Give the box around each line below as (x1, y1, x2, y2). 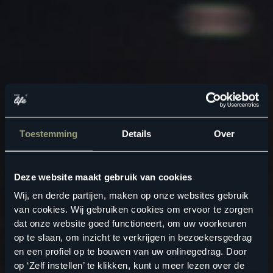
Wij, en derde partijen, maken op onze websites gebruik (13, 190, 249, 201)
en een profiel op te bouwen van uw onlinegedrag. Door (13, 246, 247, 257)
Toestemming (19, 128, 78, 139)
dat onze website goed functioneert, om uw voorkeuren (13, 218, 247, 229)
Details (121, 128, 152, 139)
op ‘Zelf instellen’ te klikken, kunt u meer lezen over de (13, 260, 245, 271)
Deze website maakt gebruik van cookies (13, 171, 193, 182)
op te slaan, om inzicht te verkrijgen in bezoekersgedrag (13, 232, 252, 243)
